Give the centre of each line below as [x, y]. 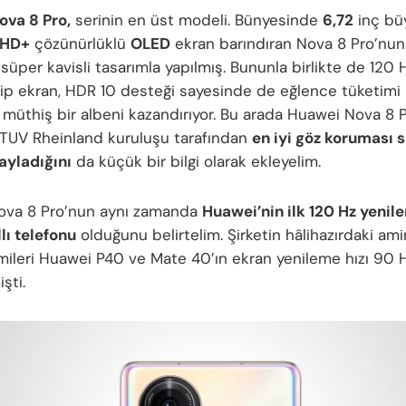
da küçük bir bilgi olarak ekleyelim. [196, 161]
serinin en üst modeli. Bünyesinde [197, 19]
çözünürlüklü [80, 43]
